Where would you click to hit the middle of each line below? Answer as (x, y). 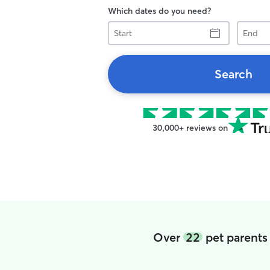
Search (233, 74)
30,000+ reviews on (190, 128)
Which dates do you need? (159, 11)
